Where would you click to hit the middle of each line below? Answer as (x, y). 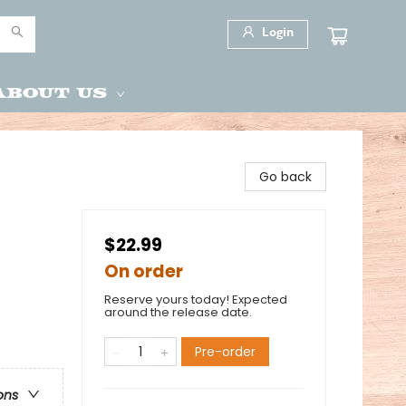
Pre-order (225, 352)
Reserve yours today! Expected (196, 300)
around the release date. (178, 312)
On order (144, 271)
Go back (285, 177)
